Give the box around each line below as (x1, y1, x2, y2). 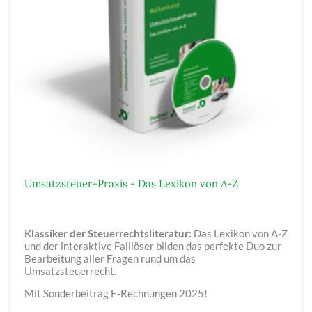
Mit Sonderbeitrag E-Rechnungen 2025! (24, 287, 208, 299)
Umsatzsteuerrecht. (24, 265, 116, 277)
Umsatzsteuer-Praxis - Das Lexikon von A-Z (24, 177, 238, 190)
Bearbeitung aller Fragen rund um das (24, 252, 196, 265)
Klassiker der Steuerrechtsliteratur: (24, 227, 192, 240)
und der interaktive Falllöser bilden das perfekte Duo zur (24, 240, 281, 252)
